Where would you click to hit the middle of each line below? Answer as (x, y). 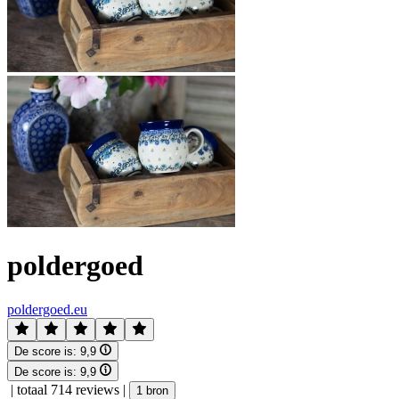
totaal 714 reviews (68, 389)
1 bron (152, 390)
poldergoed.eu (47, 309)
